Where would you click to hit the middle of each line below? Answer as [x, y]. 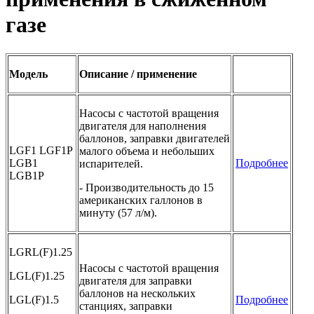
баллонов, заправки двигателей [155, 138]
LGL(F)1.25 [37, 275]
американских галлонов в [141, 200]
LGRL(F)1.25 [41, 252]
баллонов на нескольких [137, 293]
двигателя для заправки [136, 280]
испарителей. [111, 163]
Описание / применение [138, 74]
